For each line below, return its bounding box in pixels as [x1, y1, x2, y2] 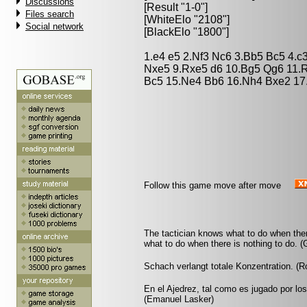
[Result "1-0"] [144, 1, 208, 13]
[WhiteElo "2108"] [144, 14, 230, 25]
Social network [25, 21, 84, 32]
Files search [25, 9, 74, 19]
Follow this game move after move [144, 180, 281, 191]
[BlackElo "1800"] [144, 26, 229, 38]
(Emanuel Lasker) [144, 294, 214, 304]
